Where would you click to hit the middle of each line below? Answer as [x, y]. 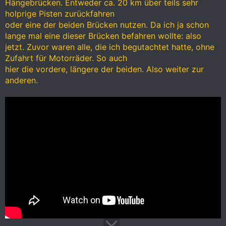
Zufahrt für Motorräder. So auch [66, 58]
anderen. [21, 80]
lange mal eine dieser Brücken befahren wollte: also [103, 36]
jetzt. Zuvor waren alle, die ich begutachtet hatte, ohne [110, 47]
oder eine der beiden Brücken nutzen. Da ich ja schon [107, 24]
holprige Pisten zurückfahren [60, 13]
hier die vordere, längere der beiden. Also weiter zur [104, 69]
